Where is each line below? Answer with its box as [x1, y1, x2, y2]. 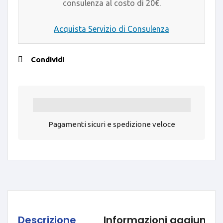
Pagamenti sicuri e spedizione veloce [48, 119, 175, 128]
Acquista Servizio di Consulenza [54, 24, 169, 33]
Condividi [31, 55, 64, 64]
